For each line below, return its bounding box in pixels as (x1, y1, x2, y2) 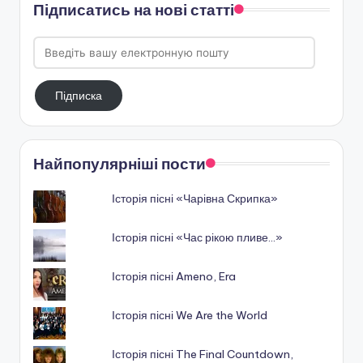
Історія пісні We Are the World (112, 307, 268, 322)
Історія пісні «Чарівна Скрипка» (112, 190, 279, 206)
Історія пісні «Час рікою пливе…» (112, 229, 284, 245)
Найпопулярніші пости (33, 153, 206, 173)
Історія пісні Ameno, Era (112, 268, 237, 284)
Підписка (55, 88, 103, 103)
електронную (32, 74, 108, 89)
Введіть (32, 36, 78, 52)
